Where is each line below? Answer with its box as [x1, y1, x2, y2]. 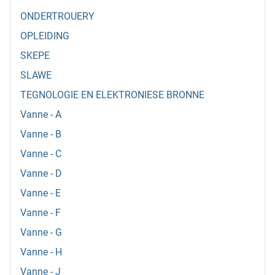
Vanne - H [20, 246, 62, 258]
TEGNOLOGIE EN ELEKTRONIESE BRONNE [20, 89, 204, 101]
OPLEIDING [20, 30, 69, 42]
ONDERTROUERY [20, 10, 95, 23]
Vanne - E [20, 187, 61, 199]
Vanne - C [20, 148, 61, 160]
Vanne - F [20, 207, 61, 219]
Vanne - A [20, 109, 61, 121]
